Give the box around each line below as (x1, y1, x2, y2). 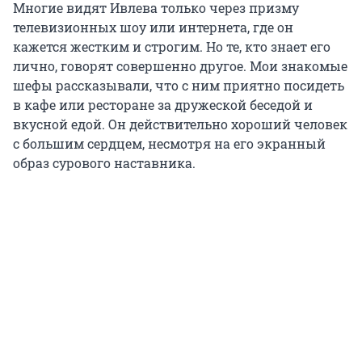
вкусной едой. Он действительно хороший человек (13, 115, 347, 133)
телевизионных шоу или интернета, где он (13, 18, 293, 36)
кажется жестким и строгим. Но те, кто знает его (13, 37, 330, 55)
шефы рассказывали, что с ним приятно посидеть (13, 76, 344, 94)
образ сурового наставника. (13, 154, 196, 171)
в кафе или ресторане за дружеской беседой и (13, 95, 313, 113)
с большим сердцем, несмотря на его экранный (13, 134, 326, 152)
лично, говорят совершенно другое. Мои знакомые (13, 57, 347, 74)
